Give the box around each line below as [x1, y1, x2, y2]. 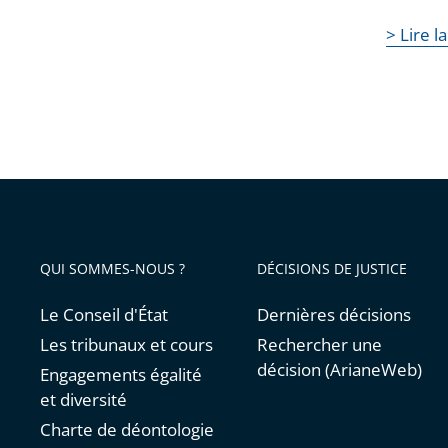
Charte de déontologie [40, 418, 214, 442]
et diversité [40, 388, 127, 412]
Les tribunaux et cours [40, 333, 213, 357]
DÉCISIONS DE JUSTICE [257, 259, 408, 279]
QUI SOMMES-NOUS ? [40, 259, 185, 279]
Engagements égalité [40, 363, 202, 387]
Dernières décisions [257, 303, 412, 327]
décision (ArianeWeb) [257, 358, 423, 382]
